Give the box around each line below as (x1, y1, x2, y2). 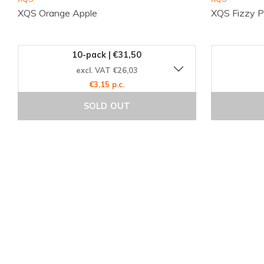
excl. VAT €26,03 (75, 65, 138, 75)
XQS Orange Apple (18, 7, 98, 19)
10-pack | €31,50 (72, 49, 142, 60)
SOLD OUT (83, 101, 131, 112)
